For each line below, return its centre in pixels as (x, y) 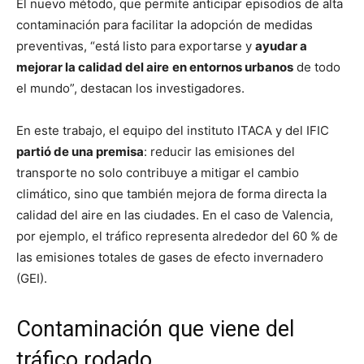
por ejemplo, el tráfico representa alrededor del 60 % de (177, 236)
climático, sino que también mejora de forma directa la (171, 193)
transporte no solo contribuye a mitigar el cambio (158, 172)
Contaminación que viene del (155, 329)
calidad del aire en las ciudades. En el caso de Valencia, (175, 214)
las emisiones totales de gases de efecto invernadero (170, 257)
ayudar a (281, 45)
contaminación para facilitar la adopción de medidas (165, 24)
